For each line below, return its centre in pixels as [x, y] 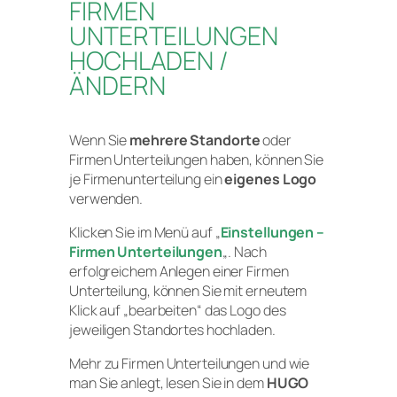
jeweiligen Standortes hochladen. [174, 330]
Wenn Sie [100, 140]
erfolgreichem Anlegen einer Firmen [179, 272]
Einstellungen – [272, 233]
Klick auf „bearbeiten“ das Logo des [178, 311]
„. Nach [245, 252]
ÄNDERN [117, 86]
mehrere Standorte [195, 140]
